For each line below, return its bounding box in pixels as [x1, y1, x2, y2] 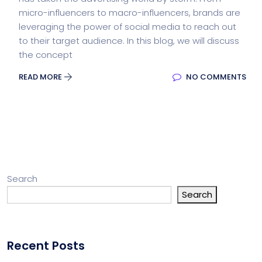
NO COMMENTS [184, 71, 246, 83]
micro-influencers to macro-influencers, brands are [19, 6, 240, 19]
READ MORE [19, 71, 64, 83]
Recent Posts [7, 237, 85, 254]
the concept [19, 49, 73, 61]
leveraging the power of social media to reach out [19, 20, 236, 33]
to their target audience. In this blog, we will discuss [19, 35, 239, 47]
